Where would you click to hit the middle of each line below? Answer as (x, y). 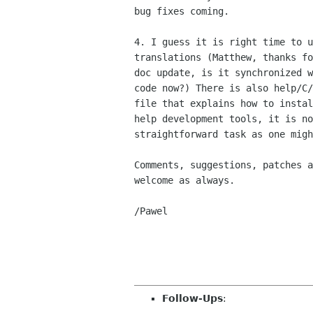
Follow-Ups (192, 299)
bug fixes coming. (182, 12)
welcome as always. (184, 181)
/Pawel (151, 211)
